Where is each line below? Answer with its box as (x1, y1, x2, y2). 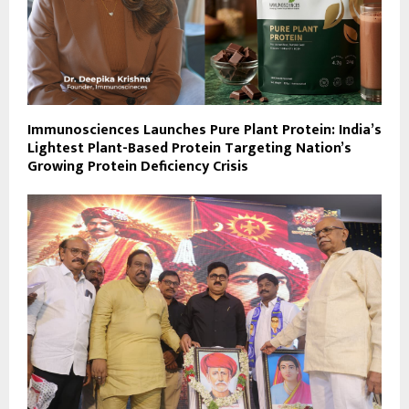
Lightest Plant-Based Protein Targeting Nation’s (27, 135, 351, 161)
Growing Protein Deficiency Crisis (27, 153, 248, 179)
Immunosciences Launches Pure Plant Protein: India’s (27, 117, 382, 142)
